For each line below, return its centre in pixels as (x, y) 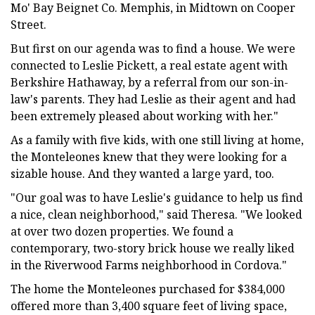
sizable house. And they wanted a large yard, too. (142, 173)
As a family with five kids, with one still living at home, (157, 140)
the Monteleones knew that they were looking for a (149, 156)
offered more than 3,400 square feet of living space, (149, 306)
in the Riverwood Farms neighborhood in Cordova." (149, 265)
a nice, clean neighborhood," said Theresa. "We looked (156, 214)
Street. (28, 24)
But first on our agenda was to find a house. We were (153, 48)
